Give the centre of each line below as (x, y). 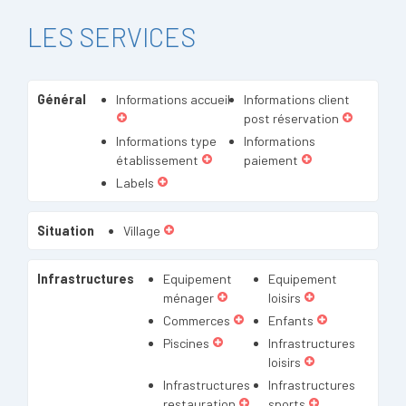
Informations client (297, 99)
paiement (271, 160)
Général (62, 99)
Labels (135, 183)
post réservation (292, 118)
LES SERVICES (111, 37)
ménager (188, 298)
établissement (157, 160)
